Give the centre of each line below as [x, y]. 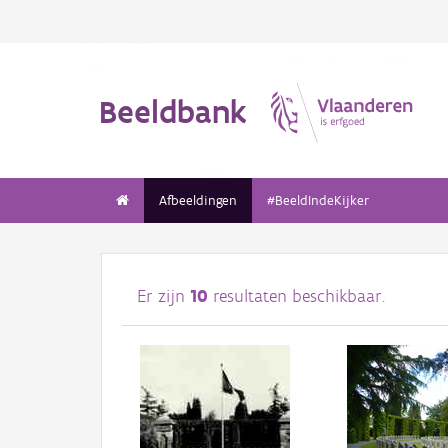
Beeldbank [173, 111]
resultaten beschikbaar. [296, 296]
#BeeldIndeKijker [318, 200]
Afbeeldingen [198, 200]
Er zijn [163, 296]
